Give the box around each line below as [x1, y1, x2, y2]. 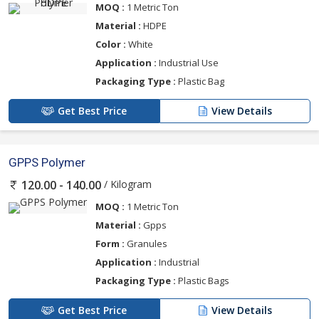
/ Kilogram [101, 177, 152, 192]
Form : [95, 237, 125, 251]
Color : [95, 38, 126, 51]
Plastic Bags [176, 274, 229, 288]
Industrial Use [157, 56, 219, 70]
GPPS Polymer [9, 155, 85, 170]
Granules [125, 237, 167, 251]
